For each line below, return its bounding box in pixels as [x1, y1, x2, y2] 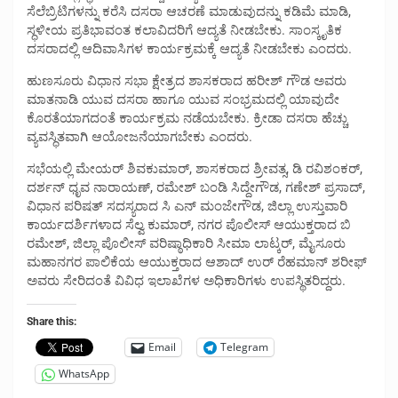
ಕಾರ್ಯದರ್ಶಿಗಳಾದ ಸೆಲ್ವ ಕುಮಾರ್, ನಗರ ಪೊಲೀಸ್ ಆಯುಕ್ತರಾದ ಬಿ [27, 216, 351, 233]
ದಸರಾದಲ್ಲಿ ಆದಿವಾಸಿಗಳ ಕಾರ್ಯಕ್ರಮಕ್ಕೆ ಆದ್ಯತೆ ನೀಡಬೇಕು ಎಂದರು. [27, 40, 352, 57]
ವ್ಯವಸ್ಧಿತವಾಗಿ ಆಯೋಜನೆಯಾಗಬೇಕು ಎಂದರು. [27, 128, 252, 145]
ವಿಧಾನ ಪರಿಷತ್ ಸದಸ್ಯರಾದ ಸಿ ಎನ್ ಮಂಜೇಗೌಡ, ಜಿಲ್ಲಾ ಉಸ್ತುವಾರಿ [27, 197, 347, 214]
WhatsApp [59, 366, 109, 382]
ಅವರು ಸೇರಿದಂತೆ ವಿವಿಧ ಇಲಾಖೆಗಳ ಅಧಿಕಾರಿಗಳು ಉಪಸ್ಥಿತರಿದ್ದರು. [27, 272, 346, 289]
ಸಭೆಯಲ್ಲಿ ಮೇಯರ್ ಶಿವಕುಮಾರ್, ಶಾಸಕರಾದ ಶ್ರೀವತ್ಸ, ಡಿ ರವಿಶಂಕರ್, [27, 160, 362, 177]
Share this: [27, 314, 76, 328]
